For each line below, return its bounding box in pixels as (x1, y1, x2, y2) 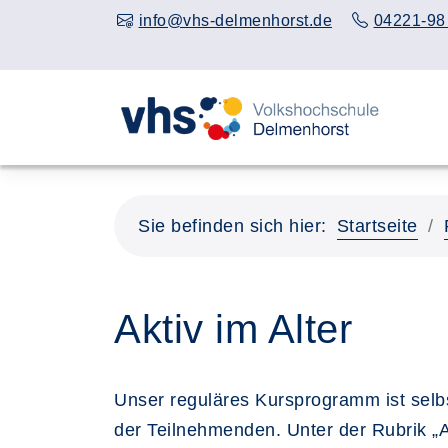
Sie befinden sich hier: (138, 216, 327, 236)
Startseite (336, 216, 418, 236)
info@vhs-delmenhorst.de (138, 12, 332, 29)
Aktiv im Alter (114, 307, 352, 351)
